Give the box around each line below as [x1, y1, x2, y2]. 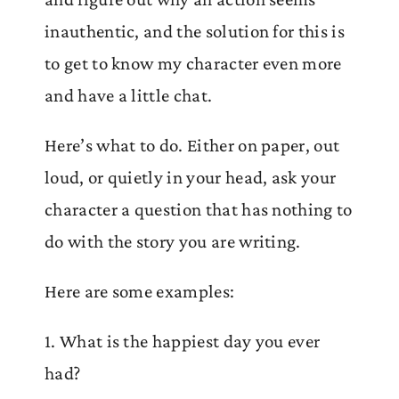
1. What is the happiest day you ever [45, 330, 321, 352]
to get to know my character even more [45, 52, 342, 74]
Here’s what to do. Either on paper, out [45, 134, 340, 156]
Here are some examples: [45, 280, 235, 302]
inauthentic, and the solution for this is [45, 20, 345, 42]
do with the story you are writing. [45, 230, 301, 252]
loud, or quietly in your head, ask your [45, 166, 337, 188]
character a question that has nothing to [45, 198, 353, 220]
